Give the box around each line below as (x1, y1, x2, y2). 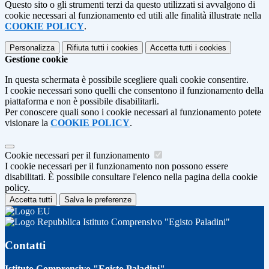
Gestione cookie (5, 54, 68, 65)
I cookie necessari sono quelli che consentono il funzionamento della (5, 85, 264, 96)
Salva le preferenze (64, 195, 131, 205)
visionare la (5, 118, 50, 128)
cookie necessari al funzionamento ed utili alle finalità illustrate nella (5, 10, 261, 21)
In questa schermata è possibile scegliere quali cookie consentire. (5, 74, 249, 85)
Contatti (5, 238, 46, 252)
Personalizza (10, 43, 55, 53)
